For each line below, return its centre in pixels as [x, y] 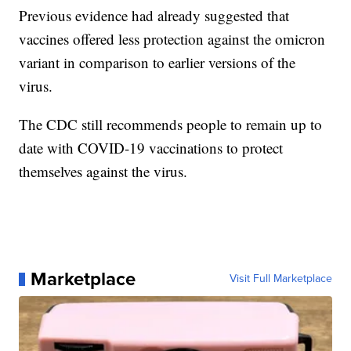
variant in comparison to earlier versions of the [157, 63]
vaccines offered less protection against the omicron [172, 39]
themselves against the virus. [103, 172]
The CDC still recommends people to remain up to [171, 125]
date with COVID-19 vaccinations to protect [151, 148]
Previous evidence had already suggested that [154, 16]
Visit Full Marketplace [280, 279]
